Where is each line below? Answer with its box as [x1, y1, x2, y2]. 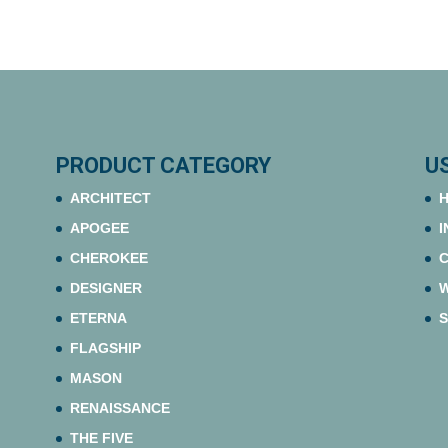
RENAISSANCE [69, 399, 170, 416]
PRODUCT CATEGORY [55, 152, 271, 178]
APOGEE [69, 219, 129, 236]
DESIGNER [69, 279, 142, 296]
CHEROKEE [69, 249, 148, 266]
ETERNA [69, 309, 127, 326]
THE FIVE [69, 429, 133, 446]
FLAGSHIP [69, 339, 141, 356]
